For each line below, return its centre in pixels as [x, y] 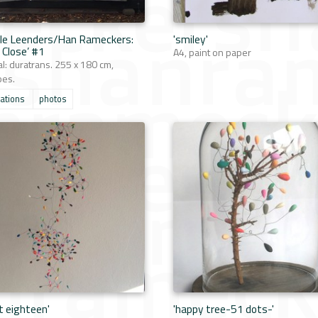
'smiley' [191, 39]
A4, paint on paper [212, 52]
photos [53, 99]
